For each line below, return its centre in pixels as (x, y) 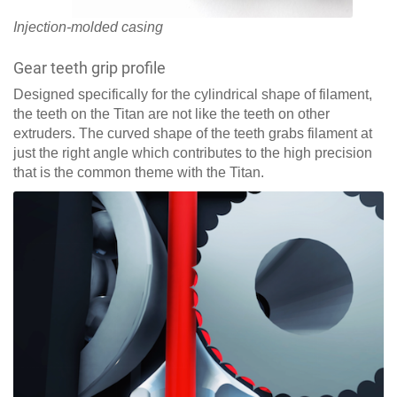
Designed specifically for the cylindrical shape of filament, (193, 95)
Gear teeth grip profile (90, 68)
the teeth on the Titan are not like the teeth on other (171, 114)
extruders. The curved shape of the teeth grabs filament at (193, 134)
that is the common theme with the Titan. (139, 173)
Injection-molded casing (88, 27)
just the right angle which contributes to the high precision (193, 153)
